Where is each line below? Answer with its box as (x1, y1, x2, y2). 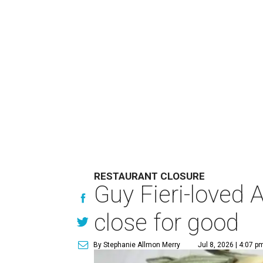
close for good (94, 209, 240, 237)
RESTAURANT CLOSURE (94, 170, 205, 182)
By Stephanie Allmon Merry (93, 241, 181, 249)
